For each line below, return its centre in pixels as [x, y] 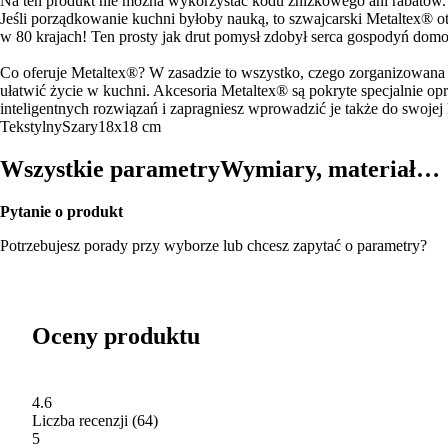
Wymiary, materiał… [330, 168]
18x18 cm [129, 126]
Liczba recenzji [80, 420]
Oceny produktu [116, 335]
